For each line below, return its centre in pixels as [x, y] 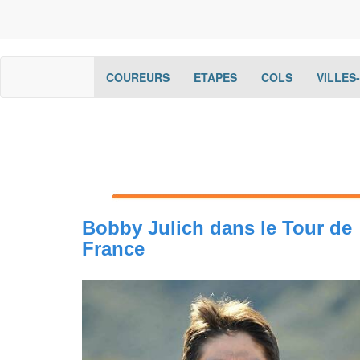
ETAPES [215, 77]
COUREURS [138, 77]
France [113, 249]
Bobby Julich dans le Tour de [217, 228]
